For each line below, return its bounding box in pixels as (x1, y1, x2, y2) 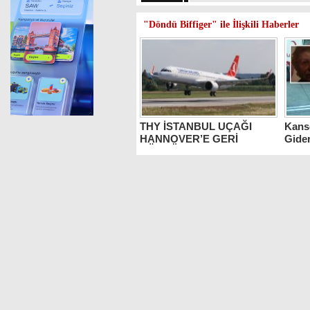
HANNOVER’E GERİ (140, 133, 238, 143)
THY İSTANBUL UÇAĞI (140, 120, 252, 132)
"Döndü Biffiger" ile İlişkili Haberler (143, 19, 299, 30)
